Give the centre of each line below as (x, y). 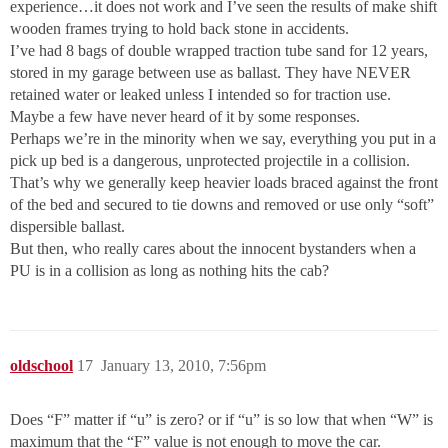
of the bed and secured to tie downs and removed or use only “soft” (222, 205)
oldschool (41, 366)
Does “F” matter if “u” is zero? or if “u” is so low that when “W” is (221, 420)
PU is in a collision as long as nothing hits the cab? (169, 271)
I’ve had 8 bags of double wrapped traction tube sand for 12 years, (219, 51)
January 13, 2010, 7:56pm (183, 366)
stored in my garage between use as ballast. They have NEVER (210, 73)
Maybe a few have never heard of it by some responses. (185, 117)
